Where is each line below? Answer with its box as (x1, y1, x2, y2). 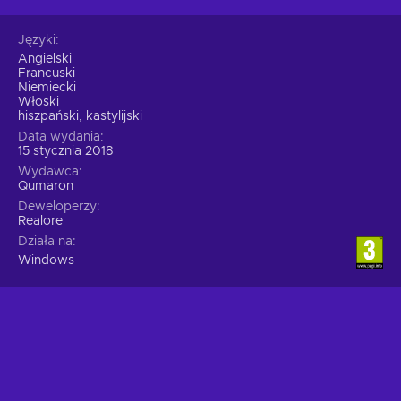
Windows (18, 253, 74, 267)
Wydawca (18, 165, 79, 178)
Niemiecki (18, 81, 76, 94)
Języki (18, 33, 55, 47)
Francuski (18, 66, 75, 80)
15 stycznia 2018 (18, 144, 113, 158)
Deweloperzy (18, 200, 97, 213)
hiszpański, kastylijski (18, 109, 142, 123)
